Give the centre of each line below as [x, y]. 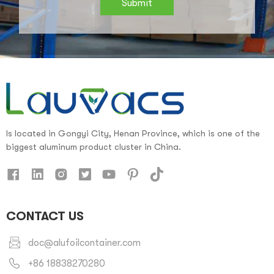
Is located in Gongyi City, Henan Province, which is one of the [133, 133]
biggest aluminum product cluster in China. [94, 146]
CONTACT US [45, 216]
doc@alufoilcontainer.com [84, 243]
